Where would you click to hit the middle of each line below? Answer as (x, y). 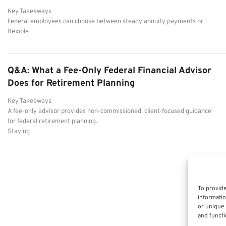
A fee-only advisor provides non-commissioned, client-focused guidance (109, 111)
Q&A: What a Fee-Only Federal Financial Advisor (109, 71)
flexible (18, 32)
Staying (19, 131)
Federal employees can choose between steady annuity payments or (105, 21)
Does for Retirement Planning (71, 83)
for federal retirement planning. (52, 121)
